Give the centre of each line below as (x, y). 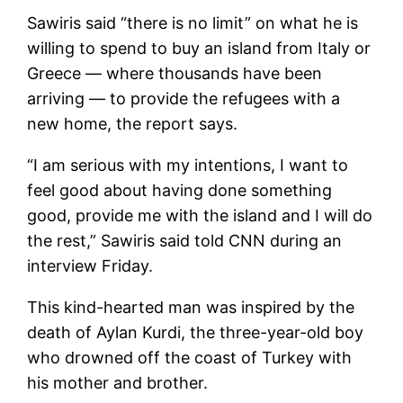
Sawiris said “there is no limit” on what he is (193, 22)
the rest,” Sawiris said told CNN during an (185, 240)
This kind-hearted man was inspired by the (191, 307)
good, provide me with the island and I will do (200, 215)
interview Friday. (90, 265)
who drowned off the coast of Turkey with (190, 357)
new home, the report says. (133, 123)
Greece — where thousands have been (175, 73)
